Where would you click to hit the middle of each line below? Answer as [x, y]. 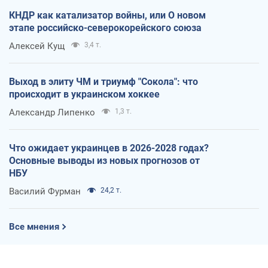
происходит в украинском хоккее [84, 94]
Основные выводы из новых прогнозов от [104, 160]
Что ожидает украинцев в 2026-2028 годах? [109, 148]
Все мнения [34, 226]
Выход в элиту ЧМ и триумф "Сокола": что [103, 81]
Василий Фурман [45, 191]
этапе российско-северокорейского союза [105, 28]
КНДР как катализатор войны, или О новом [107, 15]
